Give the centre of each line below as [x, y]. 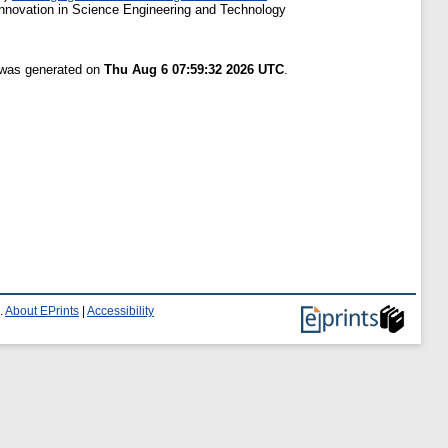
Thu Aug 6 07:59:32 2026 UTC [194, 70]
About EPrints [42, 311]
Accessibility [120, 311]
